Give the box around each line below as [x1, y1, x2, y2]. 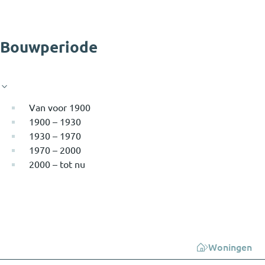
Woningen [208, 241, 252, 253]
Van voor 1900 [29, 102, 91, 113]
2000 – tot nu [29, 159, 85, 170]
